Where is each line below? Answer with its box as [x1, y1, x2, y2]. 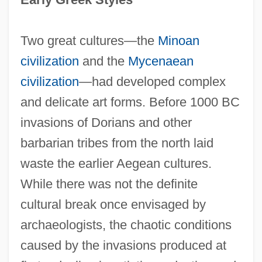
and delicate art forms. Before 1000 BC [20, 94, 240, 109]
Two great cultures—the [20, 33, 158, 48]
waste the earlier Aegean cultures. [20, 156, 212, 171]
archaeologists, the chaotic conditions [20, 217, 232, 232]
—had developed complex [78, 74, 226, 89]
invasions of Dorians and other [20, 115, 192, 130]
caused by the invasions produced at [20, 237, 226, 253]
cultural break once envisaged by [20, 196, 206, 212]
